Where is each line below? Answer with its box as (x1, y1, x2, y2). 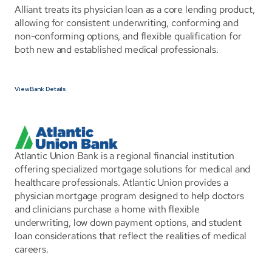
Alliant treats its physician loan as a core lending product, (15, 3, 255, 16)
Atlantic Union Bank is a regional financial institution (15, 149, 235, 163)
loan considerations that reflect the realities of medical (15, 229, 246, 243)
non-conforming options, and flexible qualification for (15, 30, 242, 43)
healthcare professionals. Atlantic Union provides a (15, 176, 228, 189)
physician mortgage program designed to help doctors (15, 189, 244, 203)
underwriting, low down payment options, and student (15, 216, 242, 229)
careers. (15, 243, 49, 256)
